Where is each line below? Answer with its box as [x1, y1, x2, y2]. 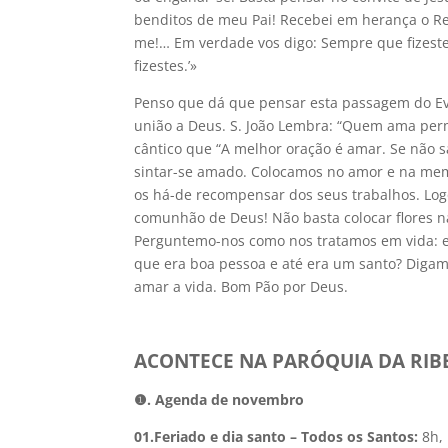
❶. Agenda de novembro [134, 390, 305, 409]
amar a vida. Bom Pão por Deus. [134, 277, 349, 296]
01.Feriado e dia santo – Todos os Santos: [134, 427, 423, 446]
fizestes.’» [134, 56, 198, 75]
